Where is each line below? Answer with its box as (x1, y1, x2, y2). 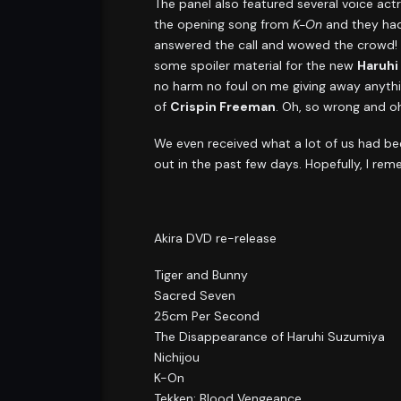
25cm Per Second (154, 308, 260, 325)
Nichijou (154, 349, 200, 366)
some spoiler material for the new (154, 56, 357, 73)
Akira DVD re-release (154, 229, 277, 246)
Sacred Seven (154, 287, 235, 304)
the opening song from (154, 15, 293, 32)
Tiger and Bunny (154, 267, 248, 284)
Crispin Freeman (170, 98, 276, 115)
